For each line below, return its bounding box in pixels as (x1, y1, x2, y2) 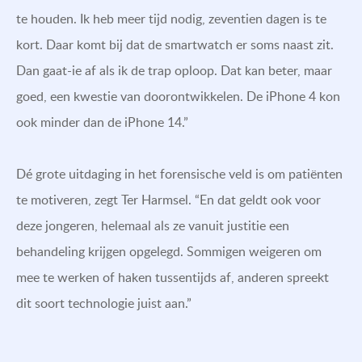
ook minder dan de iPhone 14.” (16, 112, 188, 131)
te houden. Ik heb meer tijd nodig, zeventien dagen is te (16, 9, 326, 27)
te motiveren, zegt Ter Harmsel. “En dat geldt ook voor (16, 190, 321, 208)
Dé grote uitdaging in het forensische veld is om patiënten (16, 164, 343, 183)
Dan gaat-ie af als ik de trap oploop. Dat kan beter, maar (16, 61, 332, 79)
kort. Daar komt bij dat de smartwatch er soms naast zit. (16, 35, 334, 53)
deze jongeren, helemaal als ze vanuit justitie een (16, 216, 289, 234)
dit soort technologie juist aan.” (16, 293, 192, 312)
